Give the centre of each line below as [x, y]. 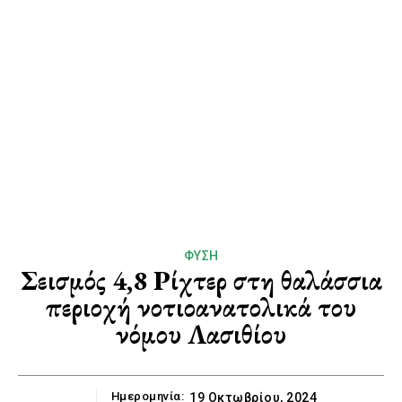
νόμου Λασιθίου [201, 335]
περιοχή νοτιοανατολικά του [201, 308]
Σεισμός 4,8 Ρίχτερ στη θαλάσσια [201, 281]
